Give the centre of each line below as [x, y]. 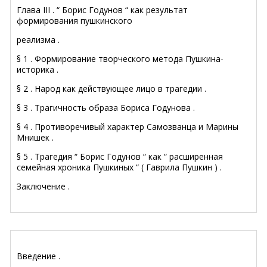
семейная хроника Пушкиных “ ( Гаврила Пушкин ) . [119, 167]
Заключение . [43, 186]
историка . [38, 69]
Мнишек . [35, 137]
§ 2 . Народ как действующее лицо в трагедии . [111, 88]
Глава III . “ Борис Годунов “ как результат [102, 10]
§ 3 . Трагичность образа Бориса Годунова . [106, 107]
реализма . [38, 39]
